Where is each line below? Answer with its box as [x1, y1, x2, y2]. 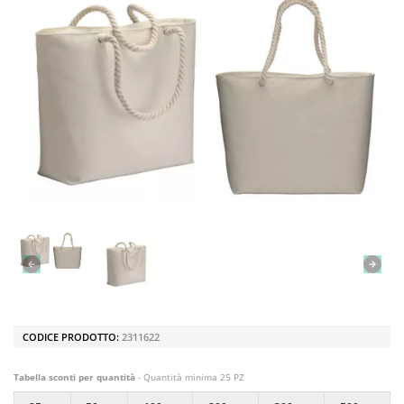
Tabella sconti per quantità [14, 371, 135, 383]
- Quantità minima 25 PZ [135, 371, 244, 383]
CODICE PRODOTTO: [23, 330, 122, 344]
